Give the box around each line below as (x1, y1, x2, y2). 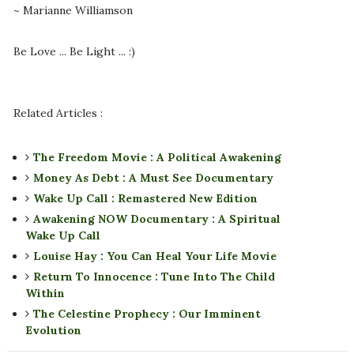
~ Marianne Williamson (13, 3, 133, 18)
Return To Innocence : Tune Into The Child (32, 269, 275, 284)
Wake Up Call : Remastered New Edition (32, 191, 258, 206)
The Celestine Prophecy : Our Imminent (32, 307, 261, 322)
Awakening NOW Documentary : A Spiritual (32, 212, 281, 227)
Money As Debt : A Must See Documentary (32, 171, 273, 186)
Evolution (24, 323, 81, 338)
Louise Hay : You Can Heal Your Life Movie (32, 249, 277, 264)
